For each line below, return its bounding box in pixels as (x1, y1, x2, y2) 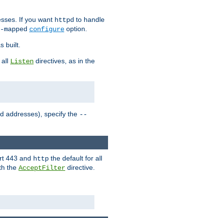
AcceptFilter (18, 163, 65, 172)
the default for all (49, 154, 102, 162)
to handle (74, 16, 105, 24)
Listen (10, 57, 34, 66)
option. (64, 25, 87, 33)
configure (29, 25, 64, 34)
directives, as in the (34, 57, 95, 65)
